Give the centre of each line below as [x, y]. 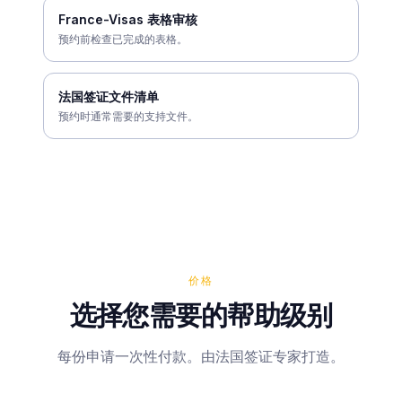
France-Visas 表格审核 [128, 19]
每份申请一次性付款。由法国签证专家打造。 [201, 356]
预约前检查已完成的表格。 [123, 39]
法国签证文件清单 [109, 96]
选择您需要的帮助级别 [201, 315]
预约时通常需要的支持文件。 [128, 116]
